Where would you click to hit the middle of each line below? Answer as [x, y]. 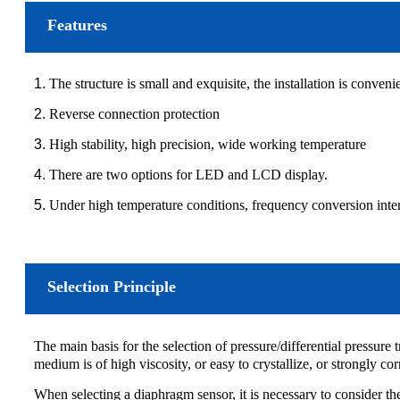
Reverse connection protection [134, 113]
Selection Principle [112, 286]
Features [77, 25]
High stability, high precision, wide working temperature [208, 144]
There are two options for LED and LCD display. [188, 174]
